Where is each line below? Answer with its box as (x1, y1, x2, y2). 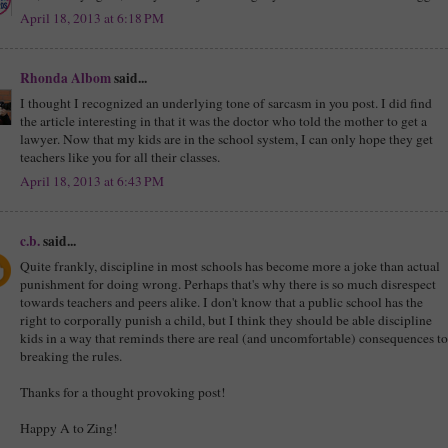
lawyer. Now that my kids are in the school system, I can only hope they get (20, 129, 433, 148)
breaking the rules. (20, 346, 122, 365)
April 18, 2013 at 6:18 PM (20, 9, 164, 28)
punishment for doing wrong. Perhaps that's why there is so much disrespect (20, 274, 436, 293)
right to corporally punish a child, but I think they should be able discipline (20, 310, 432, 329)
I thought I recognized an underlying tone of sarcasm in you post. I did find (20, 93, 432, 112)
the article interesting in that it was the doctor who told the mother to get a (20, 111, 427, 130)
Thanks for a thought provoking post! (20, 382, 226, 401)
